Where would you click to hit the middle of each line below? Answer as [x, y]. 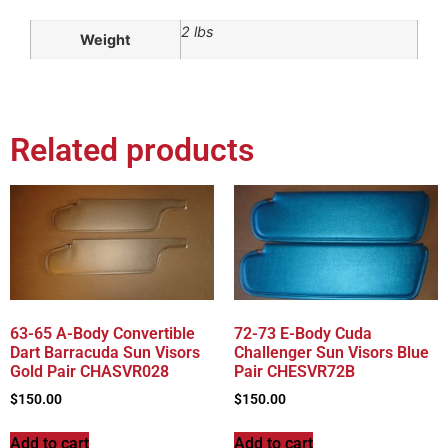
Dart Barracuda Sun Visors [105, 352]
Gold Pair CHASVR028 [89, 371]
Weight [105, 40]
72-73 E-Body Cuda [303, 333]
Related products [132, 149]
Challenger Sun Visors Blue [331, 352]
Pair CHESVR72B [294, 371]
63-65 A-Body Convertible [102, 333]
